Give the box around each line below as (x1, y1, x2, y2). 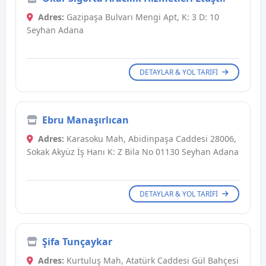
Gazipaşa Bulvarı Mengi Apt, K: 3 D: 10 (64, 11, 219, 23)
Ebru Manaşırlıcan (42, 113, 129, 127)
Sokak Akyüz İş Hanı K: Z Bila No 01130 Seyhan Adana (27, 146, 239, 158)
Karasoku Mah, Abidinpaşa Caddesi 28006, (64, 133, 236, 145)
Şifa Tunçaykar (42, 235, 112, 249)
